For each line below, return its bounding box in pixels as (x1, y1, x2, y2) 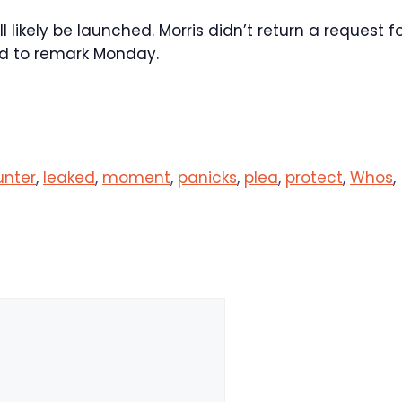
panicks (178, 167, 237, 188)
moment (102, 167, 170, 188)
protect (285, 167, 343, 188)
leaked (43, 167, 95, 188)
